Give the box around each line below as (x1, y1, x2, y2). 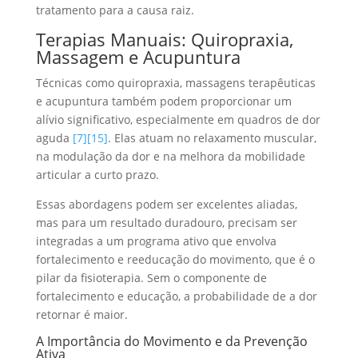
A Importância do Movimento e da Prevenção (35, 332, 308, 350)
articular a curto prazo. (35, 166, 159, 182)
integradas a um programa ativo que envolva (35, 233, 276, 249)
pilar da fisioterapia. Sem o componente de (35, 269, 267, 285)
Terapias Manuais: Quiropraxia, (35, 26, 293, 51)
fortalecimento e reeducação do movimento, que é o (35, 251, 315, 267)
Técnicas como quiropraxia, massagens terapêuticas (35, 74, 316, 90)
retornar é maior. (35, 306, 128, 322)
